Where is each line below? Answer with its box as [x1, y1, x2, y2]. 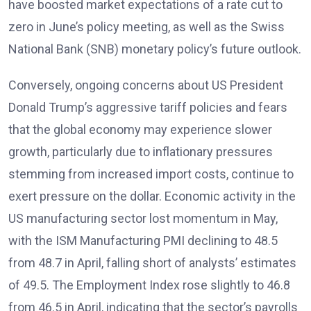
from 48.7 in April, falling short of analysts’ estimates [8, 255, 296, 270]
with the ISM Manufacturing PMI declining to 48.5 [8, 233, 278, 248]
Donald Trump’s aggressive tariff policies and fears [8, 100, 287, 115]
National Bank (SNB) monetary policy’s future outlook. [8, 42, 301, 56]
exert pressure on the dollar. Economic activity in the [8, 189, 296, 203]
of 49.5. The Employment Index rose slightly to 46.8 [8, 278, 290, 292]
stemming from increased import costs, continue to [8, 167, 294, 181]
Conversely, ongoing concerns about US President [8, 78, 283, 92]
